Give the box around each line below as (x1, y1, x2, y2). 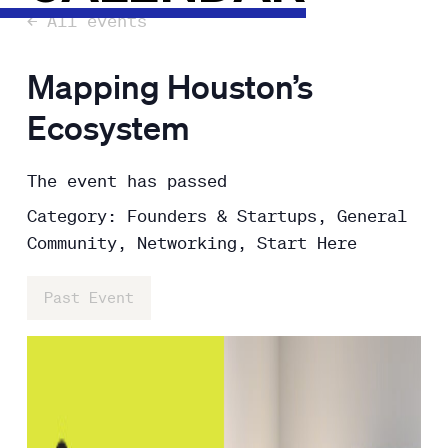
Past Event (43, 288, 134, 307)
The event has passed (26, 169, 227, 192)
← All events (26, 9, 147, 32)
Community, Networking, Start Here (26, 231, 357, 254)
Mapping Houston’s (26, 64, 313, 108)
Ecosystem (26, 105, 190, 149)
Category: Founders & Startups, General (26, 204, 407, 227)
